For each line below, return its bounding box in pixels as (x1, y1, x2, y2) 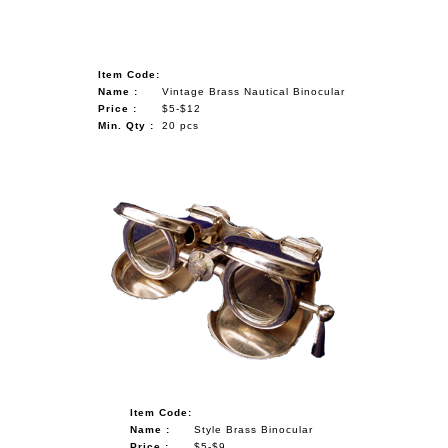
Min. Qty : (98, 119, 155, 131)
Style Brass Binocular (194, 423, 314, 435)
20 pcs (162, 119, 200, 131)
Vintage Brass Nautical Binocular (162, 85, 346, 97)
